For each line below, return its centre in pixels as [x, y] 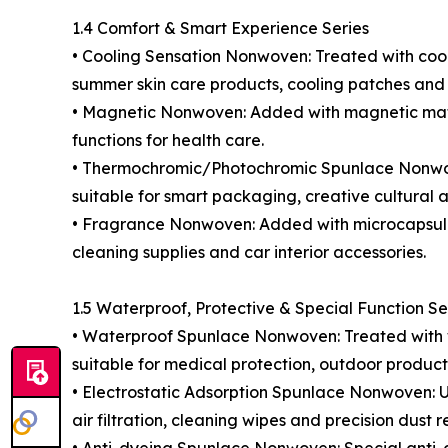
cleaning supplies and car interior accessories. [249, 252]
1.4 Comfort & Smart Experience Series [220, 28]
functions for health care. [168, 140]
